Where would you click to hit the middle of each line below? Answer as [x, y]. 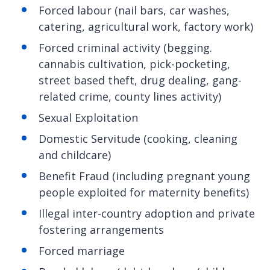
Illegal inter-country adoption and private [147, 214]
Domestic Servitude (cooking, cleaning [138, 139]
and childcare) [75, 155]
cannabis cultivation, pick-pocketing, [134, 64]
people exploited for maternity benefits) [144, 193]
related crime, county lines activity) [130, 97]
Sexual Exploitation [88, 118]
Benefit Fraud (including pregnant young [144, 176]
